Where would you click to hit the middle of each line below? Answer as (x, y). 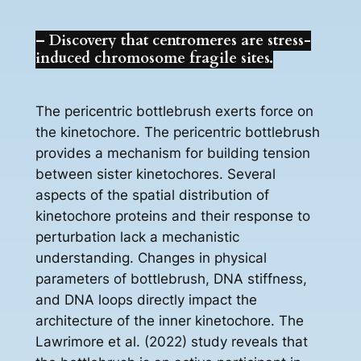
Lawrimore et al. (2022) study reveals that (171, 342)
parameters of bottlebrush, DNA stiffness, (171, 279)
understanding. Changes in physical (151, 258)
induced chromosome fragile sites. (154, 58)
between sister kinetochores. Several (155, 174)
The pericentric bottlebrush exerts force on (174, 112)
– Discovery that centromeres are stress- (173, 40)
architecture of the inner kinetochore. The (169, 321)
